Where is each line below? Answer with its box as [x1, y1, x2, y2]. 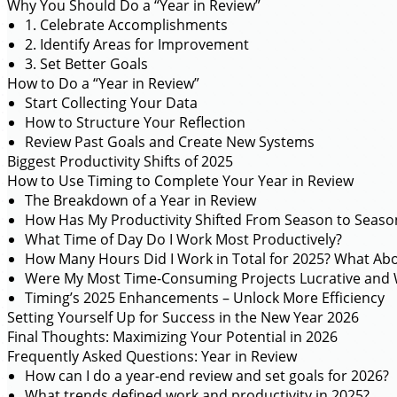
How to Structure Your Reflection [25, 113, 245, 132]
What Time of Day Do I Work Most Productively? [25, 230, 342, 249]
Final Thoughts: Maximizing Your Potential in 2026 [7, 327, 338, 346]
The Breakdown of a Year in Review [25, 191, 256, 210]
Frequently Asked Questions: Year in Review [7, 346, 297, 366]
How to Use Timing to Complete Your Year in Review [7, 171, 354, 191]
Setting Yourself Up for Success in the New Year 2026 [7, 307, 359, 327]
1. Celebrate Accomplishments [25, 15, 228, 35]
